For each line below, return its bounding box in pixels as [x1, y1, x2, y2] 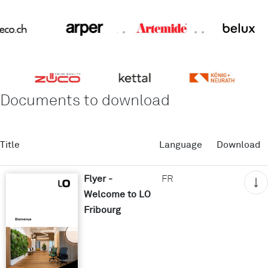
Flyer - [84, 172, 112, 184]
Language [159, 138, 202, 150]
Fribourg [84, 203, 121, 215]
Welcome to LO [84, 187, 151, 200]
